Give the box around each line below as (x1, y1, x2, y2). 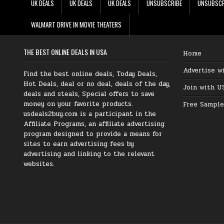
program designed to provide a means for (23, 128, 162, 139)
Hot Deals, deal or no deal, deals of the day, (23, 78, 170, 89)
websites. (23, 158, 54, 169)
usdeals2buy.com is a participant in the (23, 108, 156, 119)
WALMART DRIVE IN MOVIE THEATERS (31, 19, 121, 29)
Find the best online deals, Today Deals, (23, 68, 157, 79)
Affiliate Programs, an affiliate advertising (23, 118, 164, 129)
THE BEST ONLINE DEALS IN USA (23, 46, 107, 57)
